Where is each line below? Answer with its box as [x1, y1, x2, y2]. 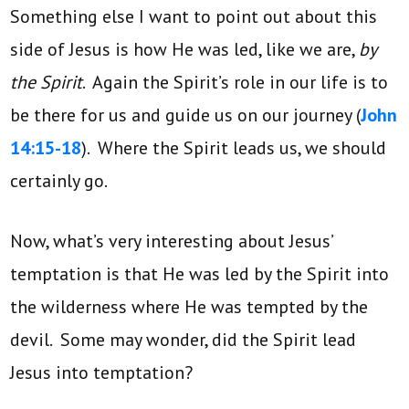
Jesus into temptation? [10, 360, 194, 384]
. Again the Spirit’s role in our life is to [82, 69, 389, 94]
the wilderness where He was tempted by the [10, 294, 369, 319]
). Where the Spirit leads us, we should [81, 135, 387, 160]
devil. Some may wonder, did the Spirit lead [10, 327, 357, 351]
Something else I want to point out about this [10, 4, 378, 28]
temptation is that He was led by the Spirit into [10, 261, 390, 286]
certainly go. [10, 168, 109, 193]
